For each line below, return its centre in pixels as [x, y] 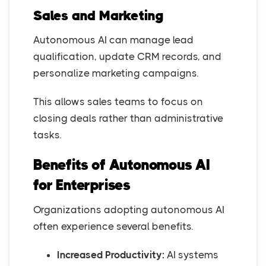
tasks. [47, 135]
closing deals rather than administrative [128, 118]
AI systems [193, 255]
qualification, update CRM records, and [127, 57]
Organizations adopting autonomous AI [129, 210]
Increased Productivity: [112, 255]
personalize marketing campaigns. [116, 73]
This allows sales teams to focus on [118, 102]
